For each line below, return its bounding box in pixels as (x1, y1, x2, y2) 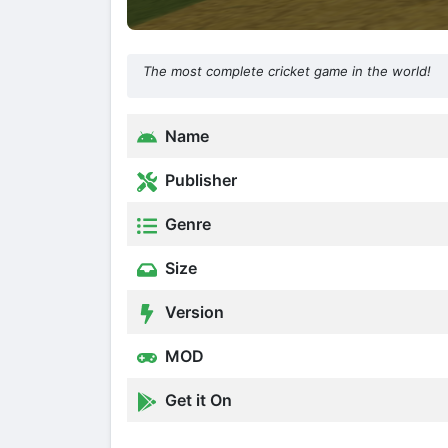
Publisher (161, 170, 237, 191)
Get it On (161, 390, 232, 411)
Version (161, 302, 224, 323)
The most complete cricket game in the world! (143, 63, 431, 80)
